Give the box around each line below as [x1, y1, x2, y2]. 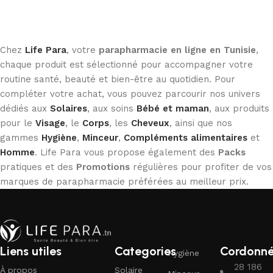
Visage [35, 117, 65, 129]
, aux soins [87, 102, 136, 114]
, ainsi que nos [169, 117, 232, 129]
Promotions [76, 161, 130, 172]
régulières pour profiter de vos [130, 161, 272, 172]
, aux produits [209, 102, 269, 114]
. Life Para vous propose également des [35, 146, 218, 158]
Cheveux [131, 117, 169, 129]
